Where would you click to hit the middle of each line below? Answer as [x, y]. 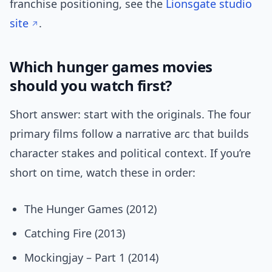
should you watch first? [91, 86]
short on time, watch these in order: [103, 173]
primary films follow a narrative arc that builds [129, 134]
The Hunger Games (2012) [90, 209]
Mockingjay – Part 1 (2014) [91, 258]
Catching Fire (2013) [75, 233]
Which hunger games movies [111, 67]
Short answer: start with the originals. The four [130, 114]
